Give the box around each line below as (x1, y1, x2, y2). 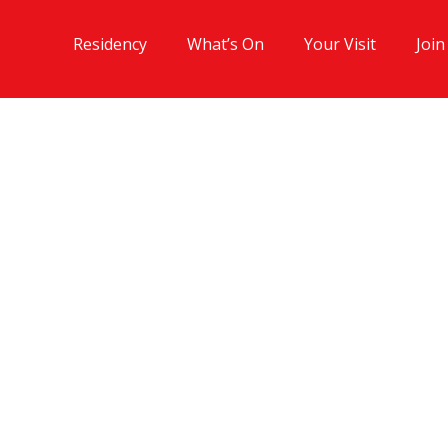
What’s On (187, 33, 265, 56)
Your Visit (304, 33, 377, 56)
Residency (73, 33, 148, 56)
